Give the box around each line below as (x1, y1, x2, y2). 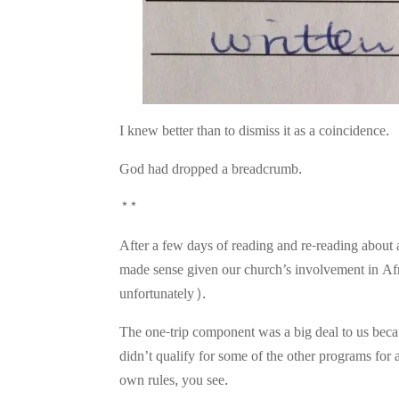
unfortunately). (119, 280, 210, 306)
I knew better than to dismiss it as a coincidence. (119, 117, 390, 143)
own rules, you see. (119, 366, 229, 393)
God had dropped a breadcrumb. (119, 155, 303, 182)
